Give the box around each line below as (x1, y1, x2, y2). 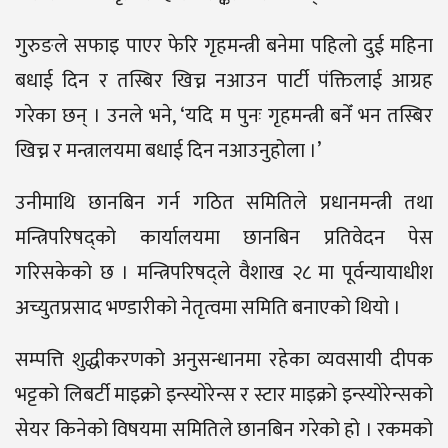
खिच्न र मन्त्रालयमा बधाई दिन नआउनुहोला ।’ (15, 134, 321, 169)
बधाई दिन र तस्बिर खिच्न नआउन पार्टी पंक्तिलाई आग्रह (15, 64, 433, 99)
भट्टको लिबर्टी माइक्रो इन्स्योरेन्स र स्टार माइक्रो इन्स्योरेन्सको (15, 378, 433, 413)
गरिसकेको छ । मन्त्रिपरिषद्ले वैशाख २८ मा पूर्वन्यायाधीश (15, 256, 433, 291)
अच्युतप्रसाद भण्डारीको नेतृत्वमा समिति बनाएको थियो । (15, 291, 401, 326)
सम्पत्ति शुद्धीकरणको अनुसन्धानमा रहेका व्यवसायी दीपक (15, 343, 433, 378)
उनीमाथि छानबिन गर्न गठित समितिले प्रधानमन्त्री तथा (15, 186, 433, 221)
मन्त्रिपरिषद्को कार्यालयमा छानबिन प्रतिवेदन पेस (15, 221, 433, 256)
